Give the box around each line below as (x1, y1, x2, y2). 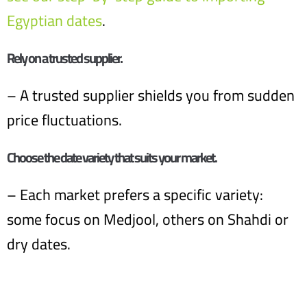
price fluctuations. (7, 106, 122, 134)
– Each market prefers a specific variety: (7, 180, 263, 209)
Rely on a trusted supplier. (7, 45, 122, 71)
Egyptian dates (7, 6, 102, 35)
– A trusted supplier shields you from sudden (7, 81, 295, 110)
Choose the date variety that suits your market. (7, 145, 217, 170)
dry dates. (7, 230, 71, 258)
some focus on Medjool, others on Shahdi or (7, 205, 288, 234)
